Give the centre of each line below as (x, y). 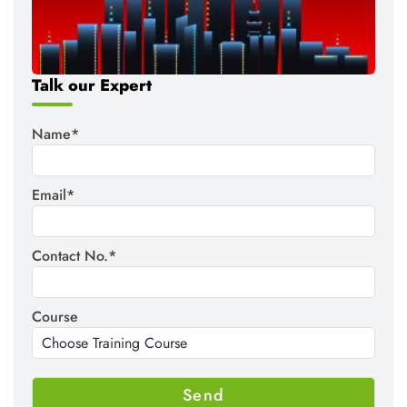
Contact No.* (74, 256)
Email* (53, 195)
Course (55, 317)
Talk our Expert (92, 86)
